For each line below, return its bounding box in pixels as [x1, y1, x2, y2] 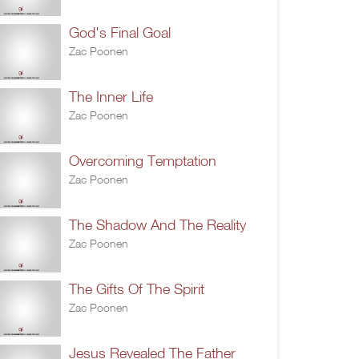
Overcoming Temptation [69, 151, 216, 169]
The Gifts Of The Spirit [69, 280, 204, 297]
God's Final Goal [69, 23, 171, 41]
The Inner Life [69, 87, 153, 105]
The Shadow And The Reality [69, 216, 246, 233]
